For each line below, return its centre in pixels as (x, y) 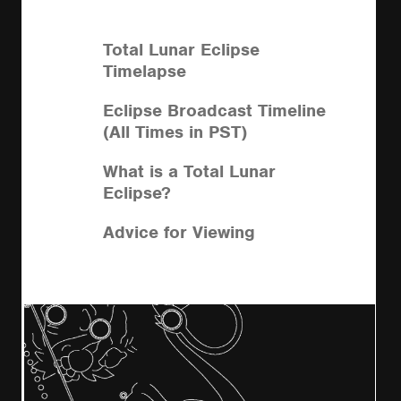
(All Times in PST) (175, 132)
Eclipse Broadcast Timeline (214, 110)
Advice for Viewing (179, 232)
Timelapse (145, 71)
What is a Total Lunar (189, 171)
